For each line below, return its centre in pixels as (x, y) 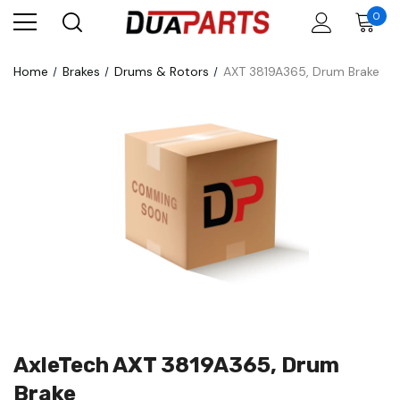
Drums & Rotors (161, 71)
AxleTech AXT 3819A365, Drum (176, 365)
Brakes (81, 71)
